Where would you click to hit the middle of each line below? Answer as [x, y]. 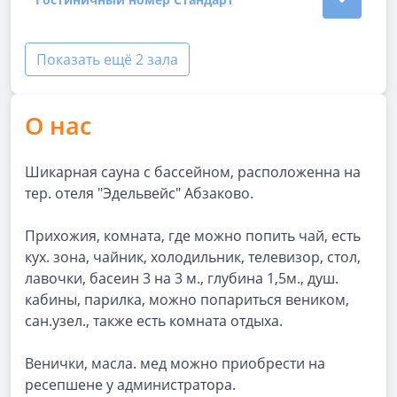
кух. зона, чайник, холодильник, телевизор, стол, [193, 257]
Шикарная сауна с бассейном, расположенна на [193, 172]
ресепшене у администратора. [130, 385]
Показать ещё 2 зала [107, 59]
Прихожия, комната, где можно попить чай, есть [193, 236]
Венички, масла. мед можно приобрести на [175, 363]
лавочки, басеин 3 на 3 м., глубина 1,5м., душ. [182, 278]
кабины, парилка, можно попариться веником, [187, 300]
